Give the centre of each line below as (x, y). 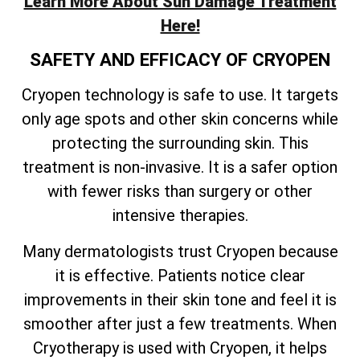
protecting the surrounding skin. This (180, 143)
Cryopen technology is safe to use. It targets (180, 95)
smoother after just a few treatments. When (180, 323)
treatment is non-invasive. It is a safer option (180, 168)
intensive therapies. (180, 216)
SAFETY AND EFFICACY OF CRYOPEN (180, 60)
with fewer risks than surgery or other (180, 192)
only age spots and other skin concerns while (180, 119)
